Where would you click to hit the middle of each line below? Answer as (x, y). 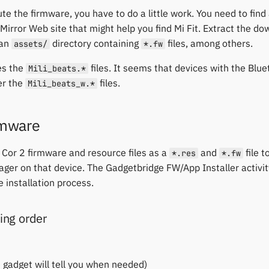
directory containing (95, 43)
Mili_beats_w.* (61, 83)
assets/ (31, 44)
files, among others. (209, 43)
